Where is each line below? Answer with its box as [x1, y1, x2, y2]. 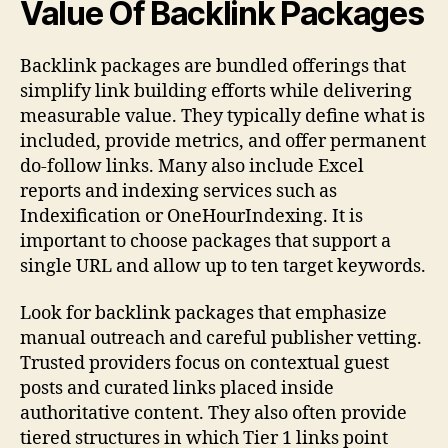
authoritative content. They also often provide [20, 402, 407, 426]
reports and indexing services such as [20, 179, 337, 203]
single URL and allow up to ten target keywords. [20, 254, 426, 278]
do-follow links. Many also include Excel [20, 154, 364, 178]
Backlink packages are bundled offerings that [20, 54, 406, 78]
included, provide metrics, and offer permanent [20, 129, 426, 153]
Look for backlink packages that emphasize [20, 302, 387, 326]
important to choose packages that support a [20, 229, 391, 253]
